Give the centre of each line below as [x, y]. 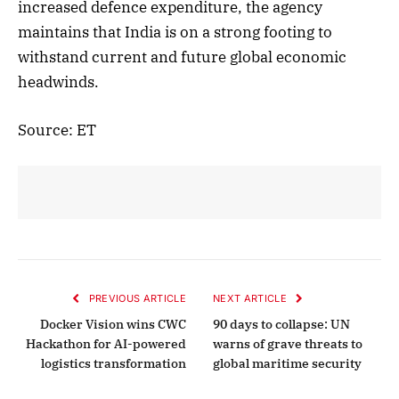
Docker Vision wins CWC [113, 325]
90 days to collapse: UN [281, 325]
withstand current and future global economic [182, 57]
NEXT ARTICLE [252, 299]
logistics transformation [114, 364]
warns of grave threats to [288, 344]
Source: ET [57, 130]
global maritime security [287, 364]
